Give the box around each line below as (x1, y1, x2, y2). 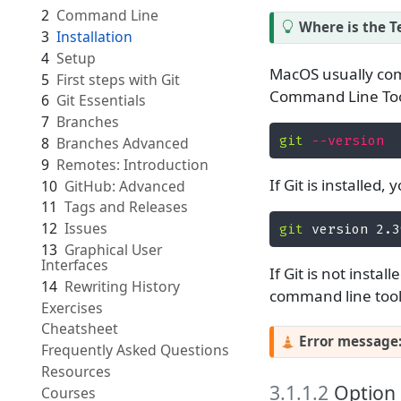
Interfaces (40, 255, 108, 276)
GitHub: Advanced (64, 175, 185, 196)
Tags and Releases (64, 197, 188, 218)
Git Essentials (55, 90, 146, 111)
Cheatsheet (40, 319, 118, 339)
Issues (64, 218, 107, 239)
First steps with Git (55, 69, 180, 90)
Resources (40, 362, 111, 382)
